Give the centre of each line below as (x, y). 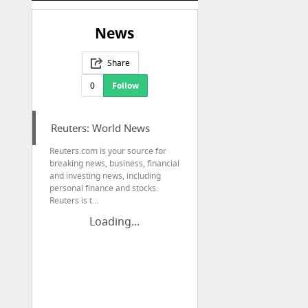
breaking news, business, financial (114, 164)
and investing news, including (105, 176)
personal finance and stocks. (103, 188)
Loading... (115, 222)
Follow (126, 86)
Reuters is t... (74, 201)
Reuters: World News (100, 128)
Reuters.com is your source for (108, 151)
